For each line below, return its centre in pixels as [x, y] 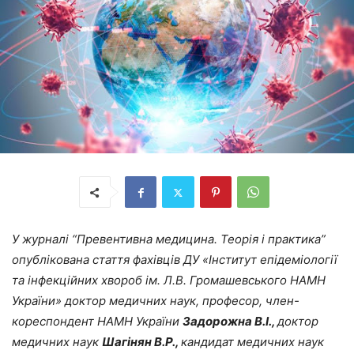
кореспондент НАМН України [97, 322]
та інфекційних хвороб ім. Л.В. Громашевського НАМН [169, 281]
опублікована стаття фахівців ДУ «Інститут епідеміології [175, 260]
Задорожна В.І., [230, 322]
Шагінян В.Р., [141, 342]
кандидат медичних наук [252, 342]
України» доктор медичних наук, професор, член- [156, 301]
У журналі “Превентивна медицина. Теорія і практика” [169, 239]
